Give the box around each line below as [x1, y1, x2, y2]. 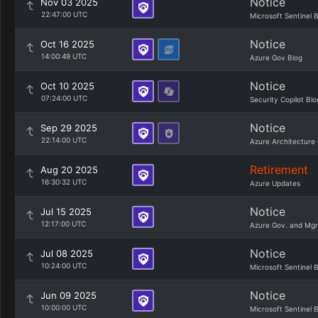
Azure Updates [250, 179, 300, 187]
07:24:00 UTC [40, 94, 87, 102]
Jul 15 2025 [40, 206, 92, 217]
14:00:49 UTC [40, 52, 87, 60]
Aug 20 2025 [40, 164, 98, 175]
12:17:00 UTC [40, 219, 86, 228]
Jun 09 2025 [40, 290, 97, 301]
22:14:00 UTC [40, 136, 87, 144]
